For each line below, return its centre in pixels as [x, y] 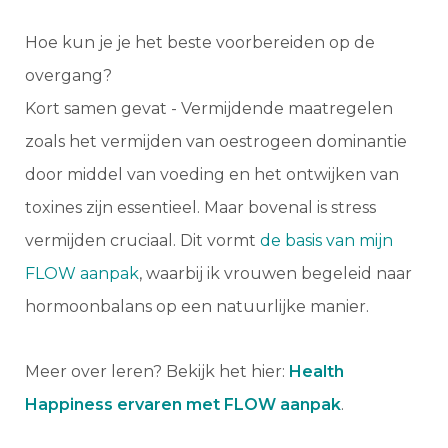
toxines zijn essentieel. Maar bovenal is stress [200, 208]
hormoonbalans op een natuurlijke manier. [197, 307]
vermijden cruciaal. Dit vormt [142, 241]
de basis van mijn [326, 241]
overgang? [70, 76]
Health [316, 372]
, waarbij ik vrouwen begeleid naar [275, 274]
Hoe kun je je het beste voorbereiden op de [200, 43]
